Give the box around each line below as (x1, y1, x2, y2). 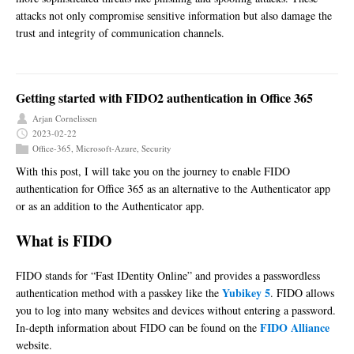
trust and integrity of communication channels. (16, 25, 224, 41)
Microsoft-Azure (76, 142, 137, 155)
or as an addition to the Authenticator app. (16, 198, 205, 214)
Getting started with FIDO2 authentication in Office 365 (16, 88, 313, 107)
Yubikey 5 (222, 284, 270, 302)
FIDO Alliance (260, 319, 330, 337)
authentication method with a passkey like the (16, 285, 222, 301)
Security (141, 142, 171, 155)
